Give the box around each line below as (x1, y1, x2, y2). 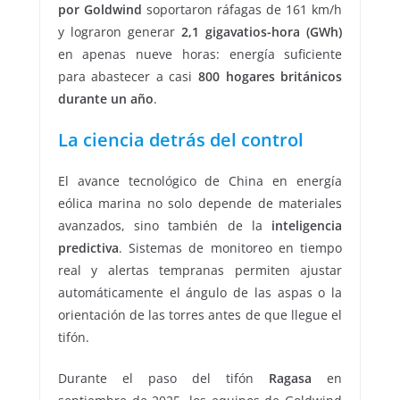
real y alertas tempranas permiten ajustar (57, 262, 343, 279)
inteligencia (271, 217, 343, 235)
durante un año (57, 90, 154, 108)
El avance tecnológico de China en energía (57, 172, 343, 190)
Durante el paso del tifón (57, 370, 270, 387)
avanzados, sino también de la (57, 217, 272, 235)
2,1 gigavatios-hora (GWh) (181, 23, 343, 41)
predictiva (57, 239, 119, 257)
